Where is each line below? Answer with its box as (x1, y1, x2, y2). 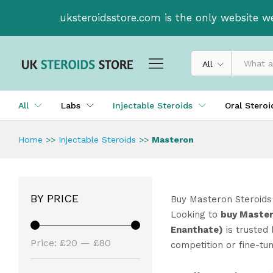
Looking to (170, 209, 221, 221)
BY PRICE (30, 192, 79, 205)
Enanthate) (170, 224, 223, 236)
